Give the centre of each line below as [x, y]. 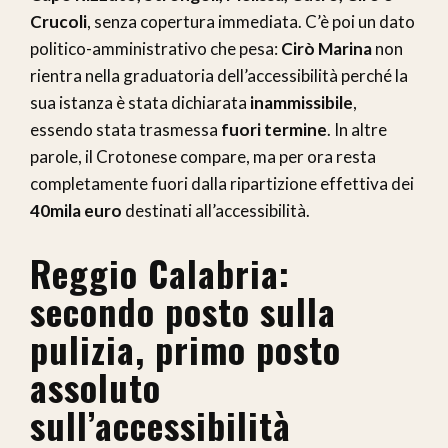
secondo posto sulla [183, 310]
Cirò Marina [326, 48]
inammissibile [301, 102]
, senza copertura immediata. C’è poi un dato [251, 21]
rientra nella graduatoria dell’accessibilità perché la [219, 75]
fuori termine [274, 129]
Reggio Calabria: [160, 272]
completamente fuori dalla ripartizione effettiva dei [222, 183]
